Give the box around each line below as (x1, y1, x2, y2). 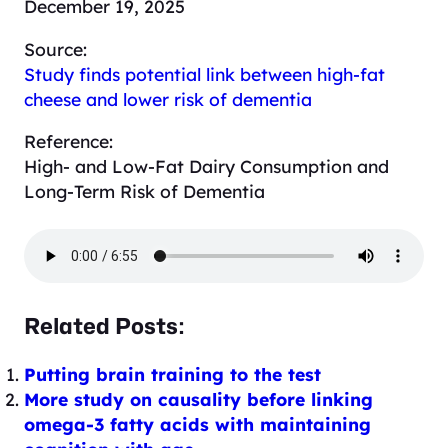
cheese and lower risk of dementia (24, 87, 312, 110)
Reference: (24, 130, 113, 153)
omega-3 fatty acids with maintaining (24, 412, 371, 435)
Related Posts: (24, 313, 185, 340)
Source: (24, 37, 87, 60)
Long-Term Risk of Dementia (24, 180, 265, 203)
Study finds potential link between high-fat (24, 62, 385, 85)
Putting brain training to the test (24, 362, 321, 385)
